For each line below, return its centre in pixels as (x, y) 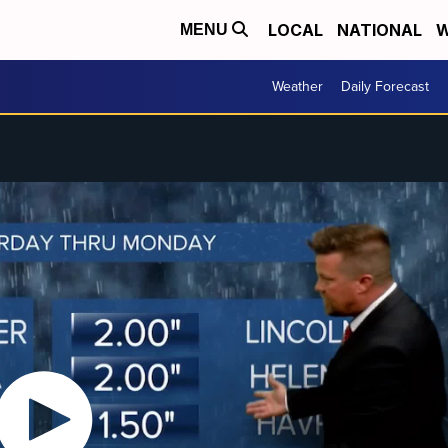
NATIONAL (379, 30)
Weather (297, 86)
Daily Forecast (385, 86)
